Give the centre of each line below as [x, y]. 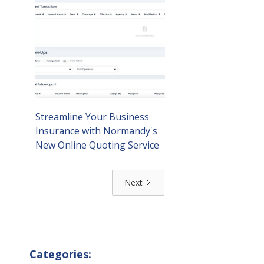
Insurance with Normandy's [96, 131]
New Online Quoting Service [97, 145]
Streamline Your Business [92, 117]
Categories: [60, 254]
